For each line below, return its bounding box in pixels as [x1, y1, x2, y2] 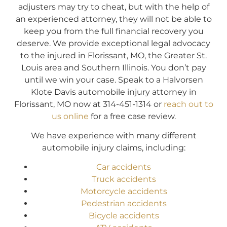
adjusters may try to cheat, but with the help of [18, 2, 209, 12]
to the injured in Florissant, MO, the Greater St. [20, 50, 207, 60]
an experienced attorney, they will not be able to [15, 14, 212, 24]
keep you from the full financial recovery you [23, 26, 204, 36]
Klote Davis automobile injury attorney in [30, 87, 197, 97]
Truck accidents [91, 174, 156, 184]
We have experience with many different [30, 130, 197, 140]
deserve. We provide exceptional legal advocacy [17, 38, 210, 48]
